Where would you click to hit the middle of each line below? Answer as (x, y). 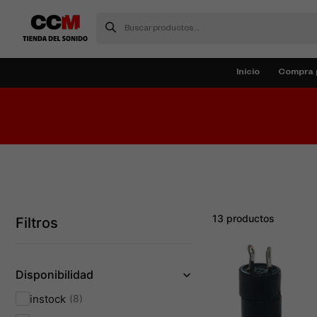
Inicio (248, 73)
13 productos (243, 218)
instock (48, 299)
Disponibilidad (54, 275)
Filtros (37, 223)
